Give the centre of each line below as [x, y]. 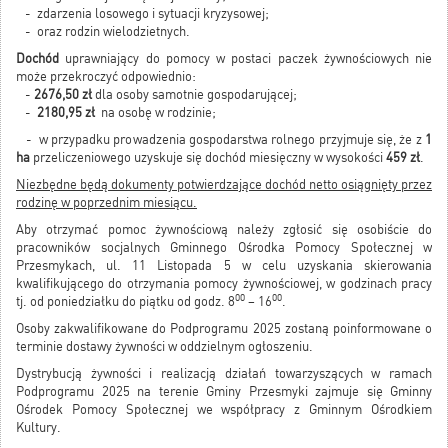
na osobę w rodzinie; [155, 112]
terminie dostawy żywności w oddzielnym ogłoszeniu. [164, 346]
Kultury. [38, 427]
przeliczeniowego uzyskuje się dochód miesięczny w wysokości [208, 157]
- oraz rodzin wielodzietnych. [103, 31]
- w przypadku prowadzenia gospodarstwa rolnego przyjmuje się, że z [220, 139]
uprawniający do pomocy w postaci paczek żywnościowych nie [245, 58]
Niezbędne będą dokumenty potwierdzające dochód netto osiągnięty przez [224, 184]
